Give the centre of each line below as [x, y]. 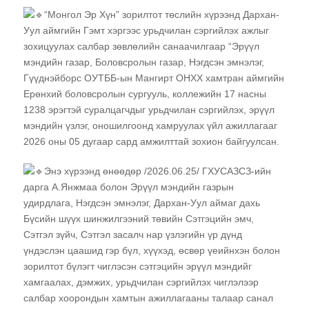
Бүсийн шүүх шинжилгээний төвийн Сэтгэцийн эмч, [139, 218]
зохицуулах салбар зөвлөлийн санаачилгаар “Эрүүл [141, 46]
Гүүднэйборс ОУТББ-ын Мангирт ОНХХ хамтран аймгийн [154, 78]
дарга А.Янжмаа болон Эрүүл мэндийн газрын [129, 187]
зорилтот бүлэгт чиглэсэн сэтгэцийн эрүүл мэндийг [138, 266]
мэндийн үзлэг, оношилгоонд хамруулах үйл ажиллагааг [150, 125]
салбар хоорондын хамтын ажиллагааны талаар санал [148, 298]
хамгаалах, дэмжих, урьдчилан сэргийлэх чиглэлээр [141, 282]
